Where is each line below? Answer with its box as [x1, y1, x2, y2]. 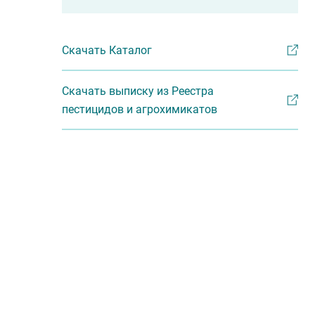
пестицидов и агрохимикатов [62, 103, 217, 117]
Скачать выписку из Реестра [62, 84, 214, 98]
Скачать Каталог [62, 44, 152, 58]
